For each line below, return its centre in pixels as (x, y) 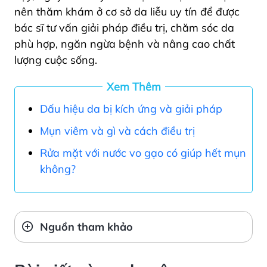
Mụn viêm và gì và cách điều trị (117, 131)
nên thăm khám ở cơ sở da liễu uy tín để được (127, 12)
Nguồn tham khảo (86, 227)
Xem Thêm (133, 87)
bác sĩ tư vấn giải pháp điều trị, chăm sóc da (124, 28)
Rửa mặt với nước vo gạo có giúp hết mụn (143, 153)
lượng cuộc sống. (56, 60)
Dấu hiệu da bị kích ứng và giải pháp (131, 109)
